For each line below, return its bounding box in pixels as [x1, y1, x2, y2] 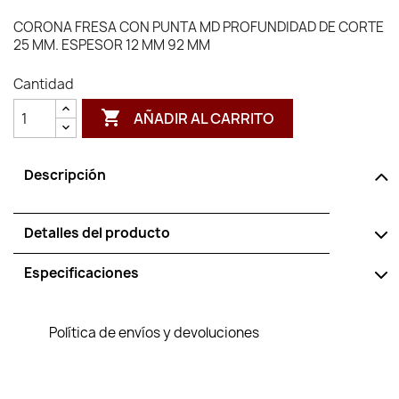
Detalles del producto [24, 224, 170, 242]
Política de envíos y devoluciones [49, 323, 259, 342]
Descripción [24, 166, 106, 184]
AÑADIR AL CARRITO [134, 108, 275, 128]
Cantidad [13, 75, 74, 94]
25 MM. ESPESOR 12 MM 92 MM [13, 36, 210, 54]
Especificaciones [24, 264, 139, 282]
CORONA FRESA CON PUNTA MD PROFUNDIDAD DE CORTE [13, 18, 384, 37]
